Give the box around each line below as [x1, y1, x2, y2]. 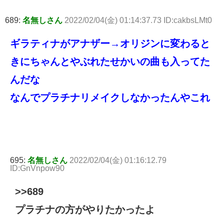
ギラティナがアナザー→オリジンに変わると [10, 38, 210, 49]
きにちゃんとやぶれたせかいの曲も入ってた [10, 56, 210, 67]
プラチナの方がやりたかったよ [15, 204, 155, 215]
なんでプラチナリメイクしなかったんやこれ [10, 92, 210, 103]
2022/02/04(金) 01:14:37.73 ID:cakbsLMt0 [64, 16, 212, 25]
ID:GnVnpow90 [10, 164, 64, 173]
